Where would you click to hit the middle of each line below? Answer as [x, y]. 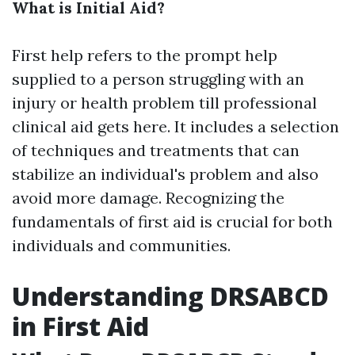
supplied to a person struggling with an [158, 79]
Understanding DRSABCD [170, 296]
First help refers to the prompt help [145, 55]
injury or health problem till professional [164, 103]
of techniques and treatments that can [156, 150]
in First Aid [80, 326]
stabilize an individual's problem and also [165, 174]
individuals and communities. [121, 245]
